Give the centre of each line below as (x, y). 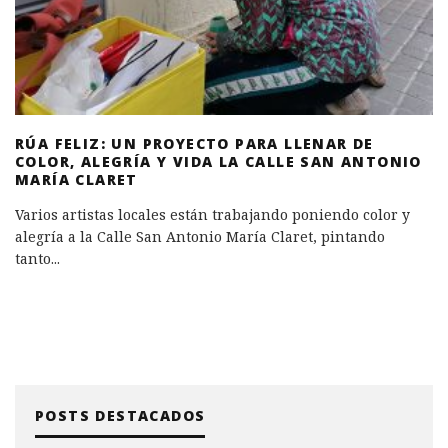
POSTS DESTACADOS (120, 415)
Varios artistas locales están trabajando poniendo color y (212, 214)
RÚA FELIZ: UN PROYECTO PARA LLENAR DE (194, 143)
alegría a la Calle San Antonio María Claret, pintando (200, 236)
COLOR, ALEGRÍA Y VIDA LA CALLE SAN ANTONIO (218, 161)
